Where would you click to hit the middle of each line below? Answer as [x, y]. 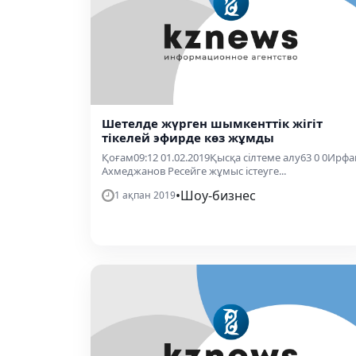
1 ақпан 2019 [145, 195]
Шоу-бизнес [218, 196]
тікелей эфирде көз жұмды [188, 138]
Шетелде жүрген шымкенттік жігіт [212, 124]
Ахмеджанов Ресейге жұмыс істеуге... [194, 171]
